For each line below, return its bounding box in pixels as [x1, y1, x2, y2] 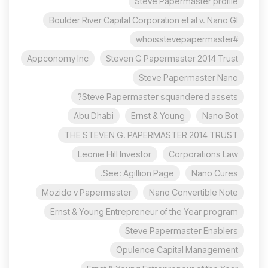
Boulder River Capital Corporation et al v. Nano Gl [49, 14, 238, 25]
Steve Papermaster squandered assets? [82, 91, 238, 102]
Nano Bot [202, 110, 238, 121]
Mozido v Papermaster [42, 187, 132, 197]
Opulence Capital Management [116, 244, 238, 255]
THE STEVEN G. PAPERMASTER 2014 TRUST [64, 129, 238, 140]
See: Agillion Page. [103, 167, 174, 178]
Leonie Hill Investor [78, 148, 151, 159]
